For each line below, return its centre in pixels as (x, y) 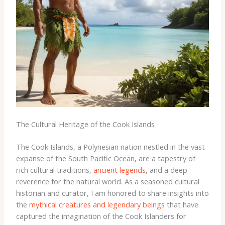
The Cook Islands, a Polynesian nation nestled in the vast (110, 147)
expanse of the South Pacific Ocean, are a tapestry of (105, 158)
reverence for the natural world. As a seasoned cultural (107, 182)
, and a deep (166, 170)
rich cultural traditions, (54, 170)
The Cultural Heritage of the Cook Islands (85, 124)
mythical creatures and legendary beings (97, 205)
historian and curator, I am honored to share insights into (112, 193)
